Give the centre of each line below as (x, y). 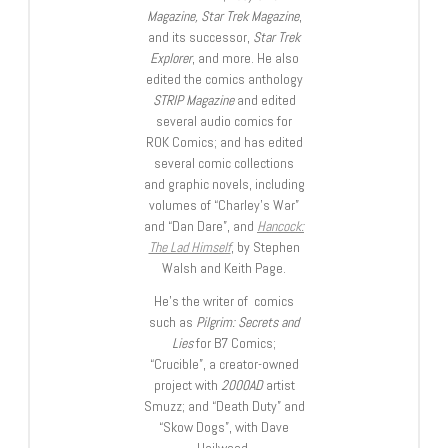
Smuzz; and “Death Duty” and (224, 406)
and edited (264, 100)
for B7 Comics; (234, 343)
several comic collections (224, 163)
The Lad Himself (189, 247)
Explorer (170, 58)
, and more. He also (245, 58)
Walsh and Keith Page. (224, 268)
